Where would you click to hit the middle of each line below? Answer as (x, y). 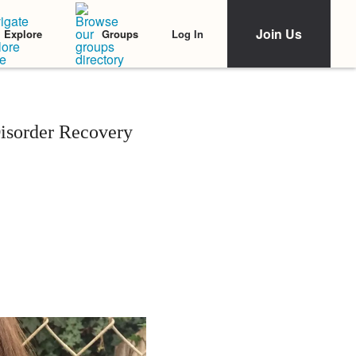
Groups (120, 34)
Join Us (279, 34)
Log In (188, 33)
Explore (23, 34)
